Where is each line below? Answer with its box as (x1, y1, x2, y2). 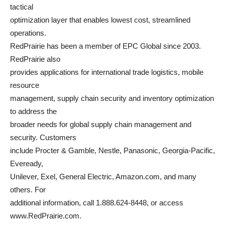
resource (10, 81, 39, 89)
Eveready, (10, 159, 43, 168)
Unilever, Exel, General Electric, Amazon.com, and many (10, 172, 196, 181)
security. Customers (10, 133, 76, 142)
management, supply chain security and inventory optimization (10, 94, 214, 102)
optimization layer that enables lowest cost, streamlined (10, 16, 190, 24)
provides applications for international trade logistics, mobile (10, 68, 203, 76)
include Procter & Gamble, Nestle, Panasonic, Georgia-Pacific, (10, 146, 215, 155)
